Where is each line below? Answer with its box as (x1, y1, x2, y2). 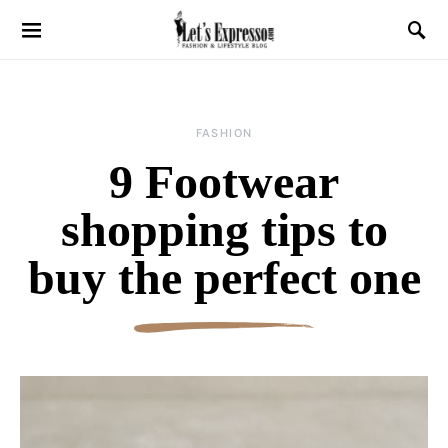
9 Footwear (109, 155, 339, 208)
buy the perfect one (27, 251, 421, 304)
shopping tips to (60, 203, 388, 256)
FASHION (195, 126, 253, 140)
